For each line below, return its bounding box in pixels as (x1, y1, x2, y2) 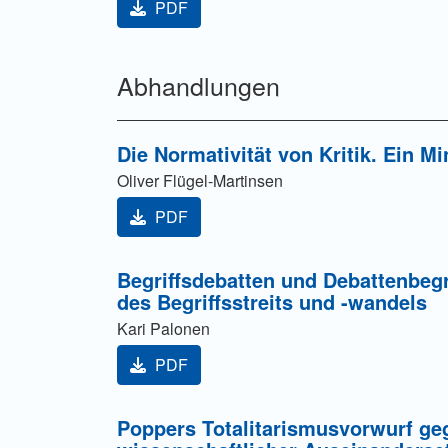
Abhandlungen (117, 67, 280, 104)
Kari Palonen (117, 317, 210, 341)
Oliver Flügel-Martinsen (117, 169, 283, 193)
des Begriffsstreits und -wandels (117, 287, 427, 317)
